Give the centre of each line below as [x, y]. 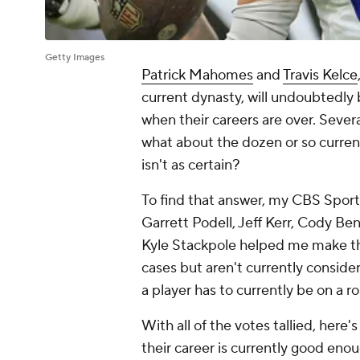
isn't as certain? [192, 166]
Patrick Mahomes [197, 76]
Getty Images [75, 58]
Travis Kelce [320, 76]
